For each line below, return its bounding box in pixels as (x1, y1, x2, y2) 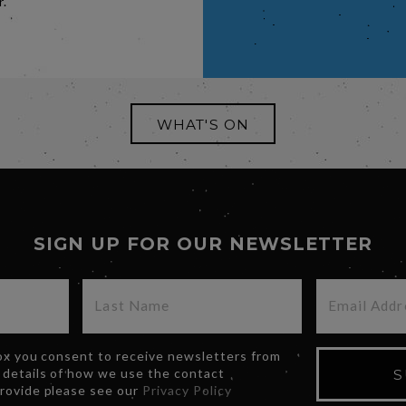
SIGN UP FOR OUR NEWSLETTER (34, 233, 372, 256)
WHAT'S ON (157, 116, 249, 134)
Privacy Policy (142, 382, 232, 399)
